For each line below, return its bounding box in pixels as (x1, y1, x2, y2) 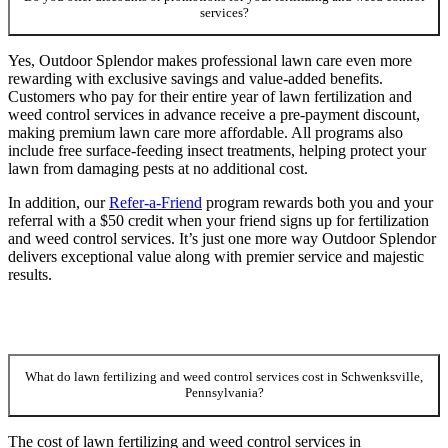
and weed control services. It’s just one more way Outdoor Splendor (8, 230, 436, 248)
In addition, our (8, 194, 109, 212)
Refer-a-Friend (109, 194, 202, 212)
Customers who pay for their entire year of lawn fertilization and (8, 88, 412, 106)
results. (8, 266, 52, 284)
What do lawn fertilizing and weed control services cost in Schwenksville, (25, 369, 423, 385)
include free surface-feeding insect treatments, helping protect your (8, 142, 426, 160)
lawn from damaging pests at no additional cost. (8, 160, 308, 178)
